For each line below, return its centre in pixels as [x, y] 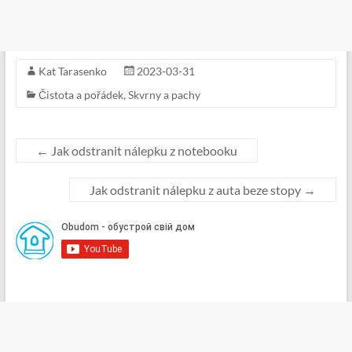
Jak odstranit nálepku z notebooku [143, 150]
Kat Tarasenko [72, 71]
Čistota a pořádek [81, 94]
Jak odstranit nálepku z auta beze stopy [197, 189]
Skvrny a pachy [164, 94]
